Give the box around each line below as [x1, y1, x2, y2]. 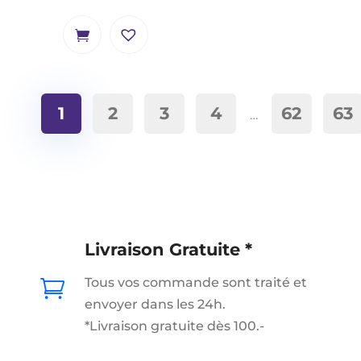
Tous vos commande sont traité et [84, 274, 307, 290]
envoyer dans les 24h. [84, 296, 226, 312]
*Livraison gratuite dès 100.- [84, 317, 264, 334]
